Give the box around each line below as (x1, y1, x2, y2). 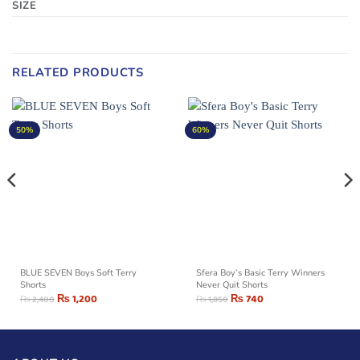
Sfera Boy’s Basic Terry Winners (195, 266, 325, 279)
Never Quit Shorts (195, 278, 268, 291)
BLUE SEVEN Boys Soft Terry (19, 266, 137, 279)
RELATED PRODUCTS (12, 63, 144, 80)
